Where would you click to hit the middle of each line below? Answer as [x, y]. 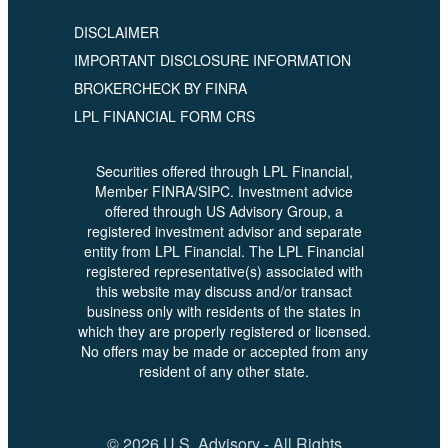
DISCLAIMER [116, 32]
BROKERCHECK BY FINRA [160, 88]
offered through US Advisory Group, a [224, 211]
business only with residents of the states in [224, 311]
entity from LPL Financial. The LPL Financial [224, 251]
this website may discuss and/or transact [224, 291]
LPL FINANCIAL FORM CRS [164, 116]
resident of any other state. [224, 371]
